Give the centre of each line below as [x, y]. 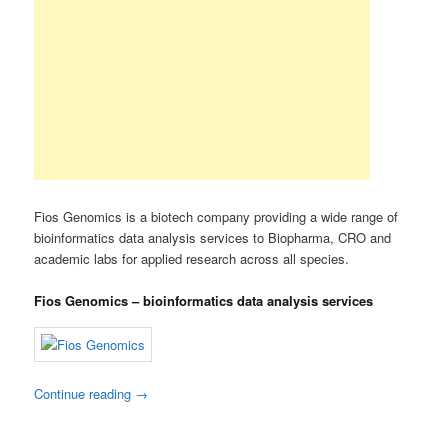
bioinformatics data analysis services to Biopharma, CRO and [213, 237]
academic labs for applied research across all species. [192, 258]
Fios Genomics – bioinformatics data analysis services [204, 300]
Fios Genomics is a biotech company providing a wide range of [216, 216]
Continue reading [85, 393]
